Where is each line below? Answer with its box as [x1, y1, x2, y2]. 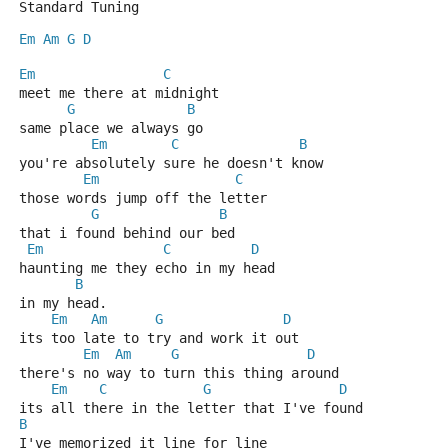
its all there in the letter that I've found [19, 400, 363, 416]
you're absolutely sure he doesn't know [19, 155, 323, 171]
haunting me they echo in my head [19, 260, 275, 276]
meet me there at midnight [19, 85, 219, 101]
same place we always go [19, 120, 203, 136]
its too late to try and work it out [19, 330, 299, 346]
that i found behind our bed [19, 225, 235, 241]
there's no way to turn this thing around [19, 365, 339, 381]
